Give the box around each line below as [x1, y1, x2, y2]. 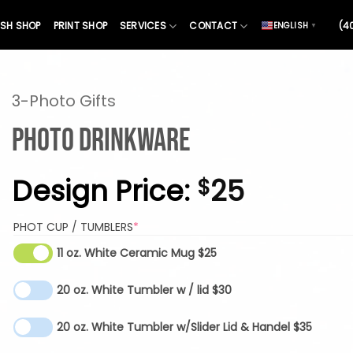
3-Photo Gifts [12, 90, 116, 112]
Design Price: [12, 171, 197, 210]
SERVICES [120, 19, 166, 32]
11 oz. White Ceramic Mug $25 [198, 245, 217, 262]
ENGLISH [273, 20, 309, 32]
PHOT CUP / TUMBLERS [13, 218, 133, 235]
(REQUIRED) [138, 217, 199, 234]
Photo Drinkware [12, 121, 191, 160]
